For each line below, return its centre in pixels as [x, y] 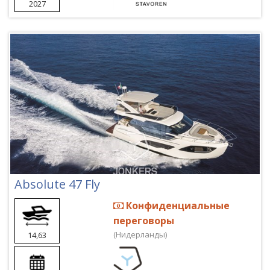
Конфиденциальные [177, 205]
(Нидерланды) [140, 234]
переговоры [144, 220]
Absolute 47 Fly [57, 184]
